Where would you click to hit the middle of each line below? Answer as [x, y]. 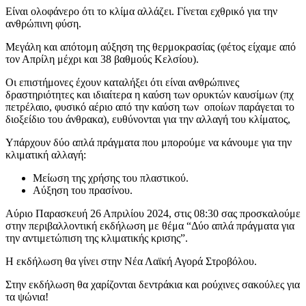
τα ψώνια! [27, 297]
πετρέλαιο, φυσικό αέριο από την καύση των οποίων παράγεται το [150, 107]
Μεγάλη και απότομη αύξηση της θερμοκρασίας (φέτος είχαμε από [151, 47]
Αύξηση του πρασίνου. [83, 191]
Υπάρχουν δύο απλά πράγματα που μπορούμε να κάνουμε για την [149, 143]
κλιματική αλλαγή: [46, 155]
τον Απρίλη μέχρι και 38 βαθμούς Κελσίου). [102, 59]
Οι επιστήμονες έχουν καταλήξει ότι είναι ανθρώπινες [122, 83]
